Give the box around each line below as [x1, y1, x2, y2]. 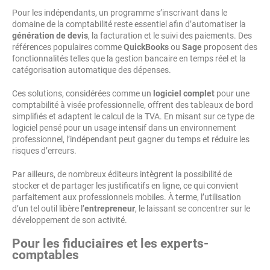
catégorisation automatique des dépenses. [12, 65, 171, 75]
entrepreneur [84, 204, 135, 214]
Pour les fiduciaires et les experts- [12, 236, 209, 251]
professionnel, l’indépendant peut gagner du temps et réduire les [12, 134, 250, 145]
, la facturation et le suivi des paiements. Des [88, 31, 252, 41]
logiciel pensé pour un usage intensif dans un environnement [12, 123, 236, 133]
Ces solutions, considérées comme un [12, 89, 153, 99]
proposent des [202, 42, 257, 52]
